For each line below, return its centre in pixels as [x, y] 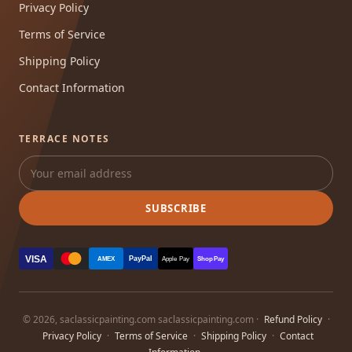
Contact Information [72, 87]
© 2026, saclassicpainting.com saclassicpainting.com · [141, 319]
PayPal [141, 259]
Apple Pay [176, 259]
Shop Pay [211, 259]
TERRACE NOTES [64, 138]
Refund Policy [293, 319]
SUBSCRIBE [176, 208]
